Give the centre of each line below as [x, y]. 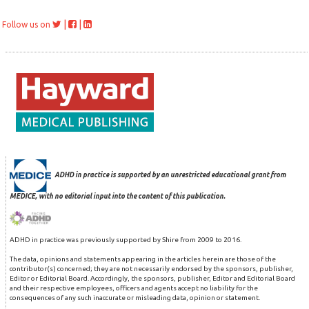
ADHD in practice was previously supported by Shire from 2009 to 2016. [126, 240]
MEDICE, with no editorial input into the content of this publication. [118, 196]
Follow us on [26, 24]
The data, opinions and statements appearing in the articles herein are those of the [143, 259]
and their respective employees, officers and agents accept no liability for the [134, 288]
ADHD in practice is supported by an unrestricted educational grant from [170, 175]
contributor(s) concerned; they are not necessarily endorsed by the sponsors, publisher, [151, 269]
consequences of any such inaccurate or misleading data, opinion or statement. [135, 298]
